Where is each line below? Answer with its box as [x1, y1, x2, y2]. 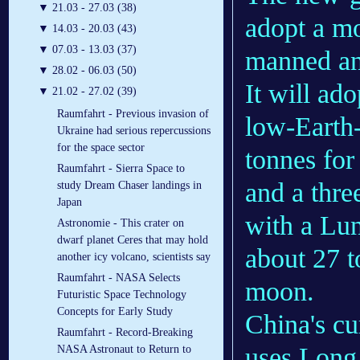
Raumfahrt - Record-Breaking [57, 326, 193, 339]
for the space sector [57, 141, 145, 154]
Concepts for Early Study [57, 305, 173, 318]
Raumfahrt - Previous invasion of [57, 108, 209, 121]
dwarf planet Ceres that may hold [57, 234, 208, 247]
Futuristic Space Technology [57, 288, 186, 301]
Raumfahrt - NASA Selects [57, 272, 180, 284]
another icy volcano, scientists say [57, 251, 211, 264]
